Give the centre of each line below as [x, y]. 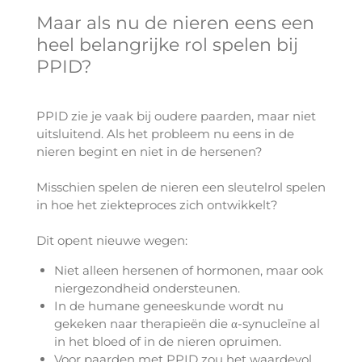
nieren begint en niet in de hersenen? [149, 151]
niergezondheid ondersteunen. [147, 288]
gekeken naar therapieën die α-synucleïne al [187, 323]
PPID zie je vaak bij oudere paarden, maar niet [176, 116]
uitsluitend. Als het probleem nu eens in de [165, 133]
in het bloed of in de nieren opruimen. [168, 341]
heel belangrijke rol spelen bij [167, 44]
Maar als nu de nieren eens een [175, 22]
